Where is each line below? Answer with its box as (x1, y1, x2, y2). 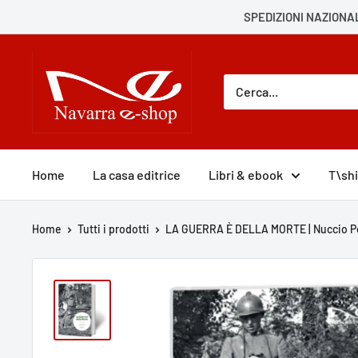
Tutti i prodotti (78, 221, 149, 236)
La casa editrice (93, 166, 181, 182)
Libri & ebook (209, 166, 283, 182)
